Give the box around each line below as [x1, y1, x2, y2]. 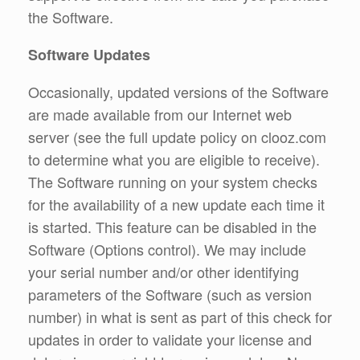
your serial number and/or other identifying [28, 260, 299, 282]
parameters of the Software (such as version [28, 283, 312, 305]
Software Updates [28, 43, 150, 65]
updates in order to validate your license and [28, 328, 312, 350]
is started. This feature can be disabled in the [28, 215, 317, 237]
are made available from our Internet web [28, 103, 292, 125]
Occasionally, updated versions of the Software [28, 80, 329, 102]
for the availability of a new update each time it [28, 193, 325, 215]
